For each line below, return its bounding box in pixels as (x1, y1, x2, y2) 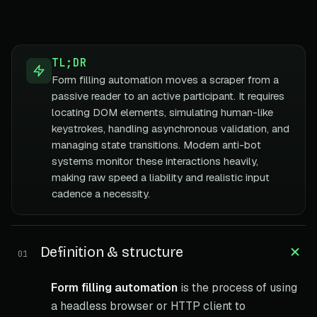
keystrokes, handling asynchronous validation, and (52, 121, 289, 135)
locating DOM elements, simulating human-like (52, 105, 273, 119)
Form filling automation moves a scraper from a (52, 72, 279, 86)
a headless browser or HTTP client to (51, 298, 246, 313)
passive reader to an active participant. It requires (52, 88, 284, 103)
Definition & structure (40, 243, 184, 260)
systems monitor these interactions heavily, (52, 154, 258, 168)
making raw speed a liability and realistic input (52, 170, 270, 184)
